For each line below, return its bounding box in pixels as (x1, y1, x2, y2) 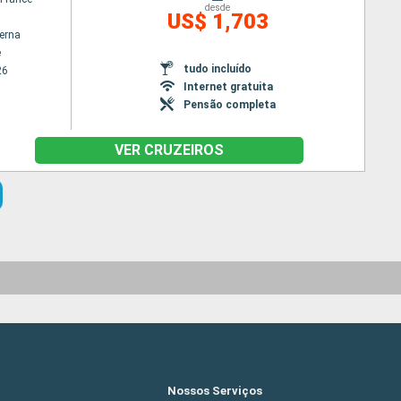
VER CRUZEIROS (115, 141, 224, 158)
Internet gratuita (183, 80, 273, 93)
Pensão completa (183, 98, 276, 111)
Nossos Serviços (167, 383, 262, 397)
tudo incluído (183, 62, 252, 75)
